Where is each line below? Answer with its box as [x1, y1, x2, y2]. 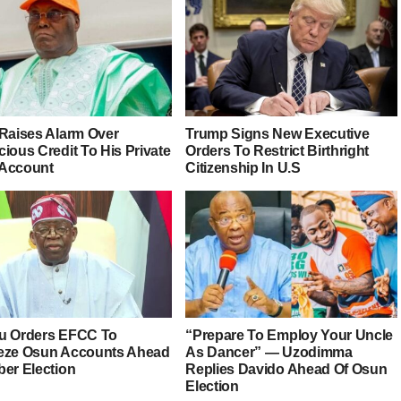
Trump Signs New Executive [185, 126, 370, 142]
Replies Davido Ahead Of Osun [185, 362, 388, 378]
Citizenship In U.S [185, 160, 301, 176]
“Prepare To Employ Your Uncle [185, 328, 394, 344]
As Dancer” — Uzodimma [185, 345, 353, 361]
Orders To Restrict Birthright [185, 143, 370, 159]
